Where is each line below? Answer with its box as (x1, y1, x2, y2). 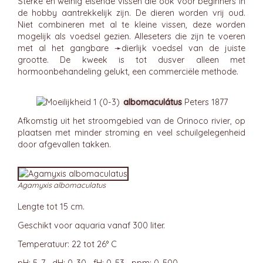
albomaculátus (123, 97, 182, 107)
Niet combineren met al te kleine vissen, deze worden (18, 19, 245, 30)
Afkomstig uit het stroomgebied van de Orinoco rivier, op (18, 116, 245, 126)
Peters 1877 (182, 97, 228, 107)
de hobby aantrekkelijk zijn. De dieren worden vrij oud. (18, 8, 245, 18)
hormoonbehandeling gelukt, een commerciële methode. (18, 66, 238, 77)
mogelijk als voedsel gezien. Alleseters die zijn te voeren (18, 31, 245, 42)
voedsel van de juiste (146, 43, 245, 53)
